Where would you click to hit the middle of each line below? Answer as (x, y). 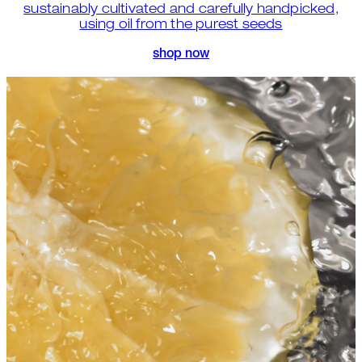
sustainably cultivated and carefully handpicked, (181, 11)
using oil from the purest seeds (181, 26)
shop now (181, 55)
